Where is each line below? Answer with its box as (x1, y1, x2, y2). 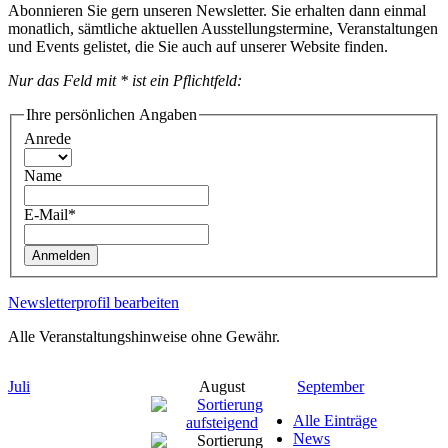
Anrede (24, 129, 71, 147)
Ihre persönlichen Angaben (26, 106, 197, 124)
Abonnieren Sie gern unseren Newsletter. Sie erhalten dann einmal (8, 2, 426, 20)
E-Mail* (24, 205, 76, 223)
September (297, 377, 365, 395)
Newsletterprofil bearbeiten (8, 293, 179, 311)
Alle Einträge (293, 411, 378, 429)
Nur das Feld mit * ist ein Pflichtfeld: (8, 72, 242, 90)
